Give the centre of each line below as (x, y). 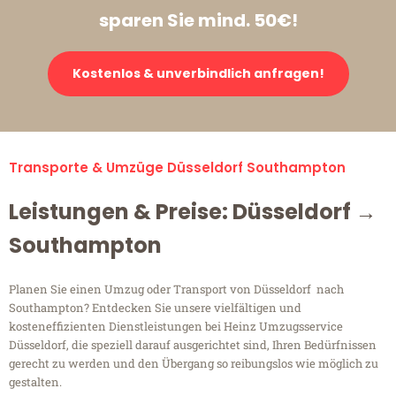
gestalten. (35, 382)
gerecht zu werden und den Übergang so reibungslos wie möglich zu (194, 364)
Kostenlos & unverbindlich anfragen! (198, 74)
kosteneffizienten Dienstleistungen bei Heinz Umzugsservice (176, 327)
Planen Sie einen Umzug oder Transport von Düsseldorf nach (176, 289)
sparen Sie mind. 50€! (198, 21)
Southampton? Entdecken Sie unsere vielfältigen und (155, 308)
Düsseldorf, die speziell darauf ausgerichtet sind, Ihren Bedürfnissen (193, 345)
